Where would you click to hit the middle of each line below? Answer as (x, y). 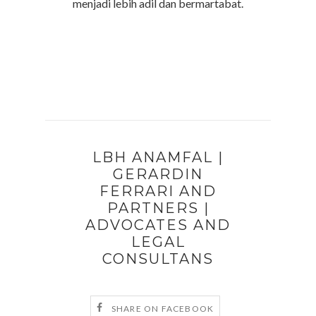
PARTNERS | (158, 208)
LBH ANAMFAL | (158, 158)
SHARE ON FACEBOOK (163, 308)
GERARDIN (158, 175)
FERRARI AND (158, 192)
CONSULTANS (158, 259)
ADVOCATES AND (158, 225)
